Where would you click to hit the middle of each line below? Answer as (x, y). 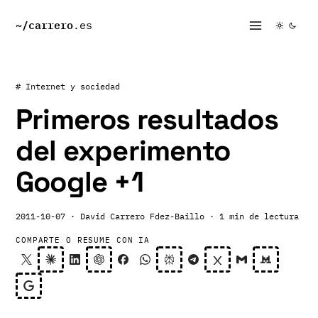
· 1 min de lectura (254, 216)
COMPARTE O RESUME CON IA (83, 240)
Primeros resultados (147, 120)
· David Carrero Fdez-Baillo (137, 216)
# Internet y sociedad (68, 86)
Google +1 (79, 182)
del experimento (123, 151)
